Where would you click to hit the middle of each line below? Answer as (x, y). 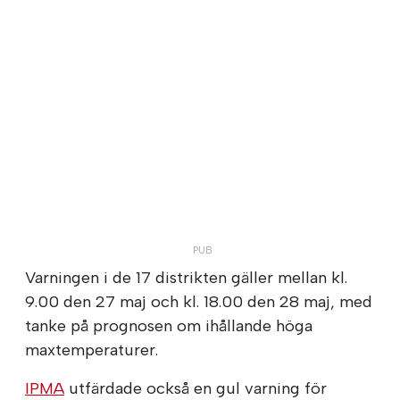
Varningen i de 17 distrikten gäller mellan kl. (186, 277)
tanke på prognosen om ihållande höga (169, 325)
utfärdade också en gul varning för (196, 388)
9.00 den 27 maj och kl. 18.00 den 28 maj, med (199, 301)
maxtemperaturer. (92, 350)
